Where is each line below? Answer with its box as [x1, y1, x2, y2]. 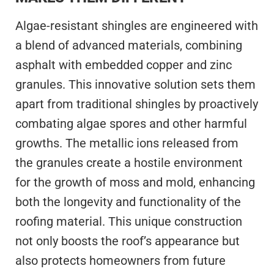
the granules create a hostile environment [15, 155, 243, 170]
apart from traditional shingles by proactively [15, 96, 258, 111]
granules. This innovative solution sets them [15, 76, 256, 92]
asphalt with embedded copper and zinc [15, 57, 232, 72]
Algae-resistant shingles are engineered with [15, 18, 258, 33]
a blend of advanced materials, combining [15, 37, 242, 53]
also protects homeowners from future [15, 253, 226, 268]
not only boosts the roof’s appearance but [15, 233, 240, 248]
